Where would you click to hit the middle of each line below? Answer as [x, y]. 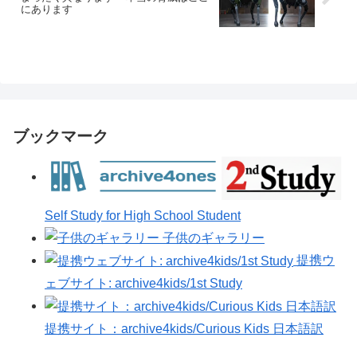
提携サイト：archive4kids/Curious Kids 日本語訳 [184, 328]
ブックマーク [61, 137]
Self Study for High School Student [143, 215]
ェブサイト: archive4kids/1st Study [143, 284]
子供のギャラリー [212, 237]
